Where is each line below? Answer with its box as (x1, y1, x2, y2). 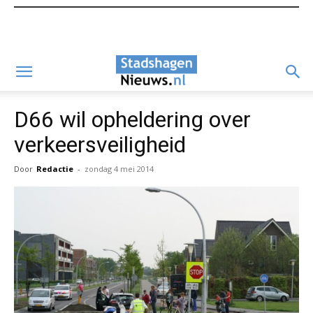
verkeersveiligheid (14, 131, 186, 158)
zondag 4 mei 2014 (85, 163, 154, 174)
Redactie (36, 163, 73, 174)
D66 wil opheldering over (14, 106, 251, 133)
